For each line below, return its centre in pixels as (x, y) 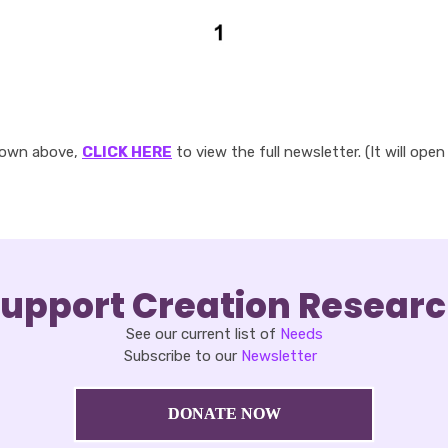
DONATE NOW (224, 413)
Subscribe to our (182, 355)
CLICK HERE (127, 152)
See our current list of (202, 333)
